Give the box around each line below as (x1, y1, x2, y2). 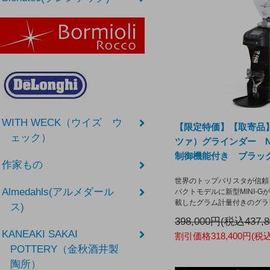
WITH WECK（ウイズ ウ (2, 117, 123, 129)
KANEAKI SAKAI (2, 228, 78, 240)
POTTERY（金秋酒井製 (10, 243, 119, 256)
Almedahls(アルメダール (2, 186, 115, 198)
